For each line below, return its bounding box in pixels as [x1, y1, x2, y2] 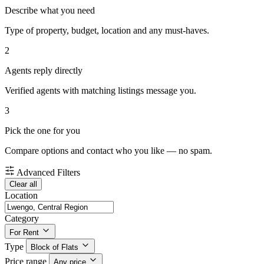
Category [5, 213, 39, 224]
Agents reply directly [5, 65, 82, 76]
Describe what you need [5, 5, 95, 16]
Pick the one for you [5, 126, 80, 136]
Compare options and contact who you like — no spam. [5, 146, 212, 156]
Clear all [9, 180, 37, 189]
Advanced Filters [16, 167, 80, 178]
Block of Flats [31, 243, 78, 252]
